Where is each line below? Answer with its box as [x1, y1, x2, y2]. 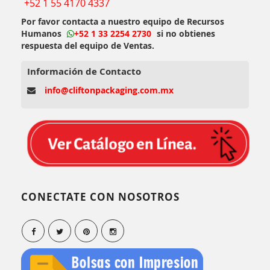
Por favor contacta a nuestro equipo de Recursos [21, 15, 224, 27]
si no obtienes [154, 27, 215, 39]
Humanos [21, 27, 64, 39]
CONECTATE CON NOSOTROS [21, 190, 180, 204]
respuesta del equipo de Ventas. [21, 39, 154, 51]
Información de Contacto [27, 64, 141, 78]
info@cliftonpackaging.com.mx [45, 84, 174, 96]
